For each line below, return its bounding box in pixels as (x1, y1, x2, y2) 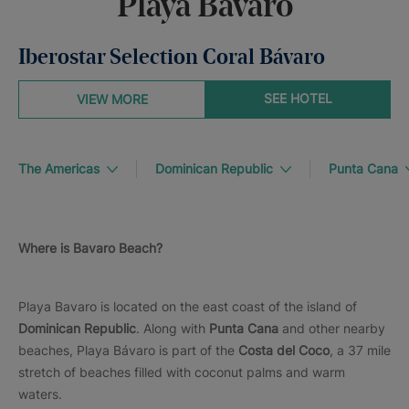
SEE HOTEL (264, 90, 332, 106)
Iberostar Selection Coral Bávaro (18, 47, 325, 69)
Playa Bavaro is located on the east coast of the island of (18, 299, 357, 314)
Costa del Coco (238, 342, 330, 358)
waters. (18, 386, 62, 402)
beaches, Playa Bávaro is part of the (18, 342, 238, 358)
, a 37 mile (330, 342, 391, 358)
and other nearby (278, 320, 385, 336)
